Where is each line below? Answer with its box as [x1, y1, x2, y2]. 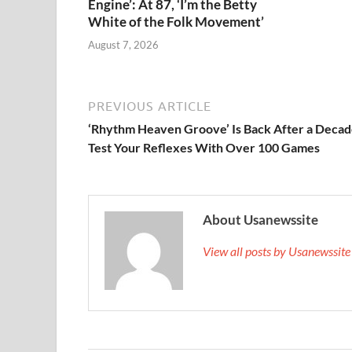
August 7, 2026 [88, 38, 159, 51]
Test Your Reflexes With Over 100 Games [88, 139, 320, 155]
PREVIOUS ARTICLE [88, 98, 211, 113]
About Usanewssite [203, 211, 318, 228]
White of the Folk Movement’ [88, 13, 264, 31]
